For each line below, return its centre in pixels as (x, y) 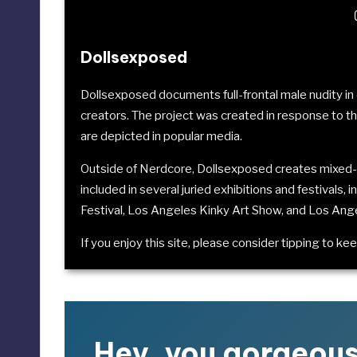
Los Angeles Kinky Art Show (204, 211)
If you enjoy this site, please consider (180, 243)
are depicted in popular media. (161, 137)
